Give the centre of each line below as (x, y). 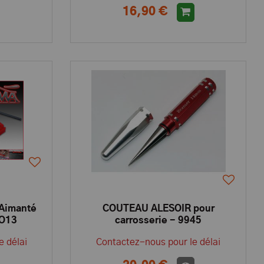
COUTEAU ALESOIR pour (158, 209)
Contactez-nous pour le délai (159, 242)
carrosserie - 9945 (159, 220)
